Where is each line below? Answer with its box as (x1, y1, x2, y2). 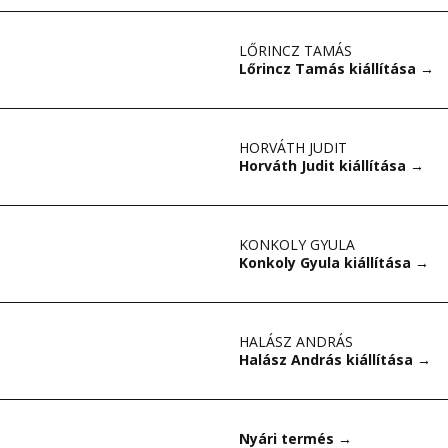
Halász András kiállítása (239, 350, 417, 369)
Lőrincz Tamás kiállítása (239, 59, 420, 78)
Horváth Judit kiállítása (239, 156, 410, 175)
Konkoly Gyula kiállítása (239, 253, 415, 272)
